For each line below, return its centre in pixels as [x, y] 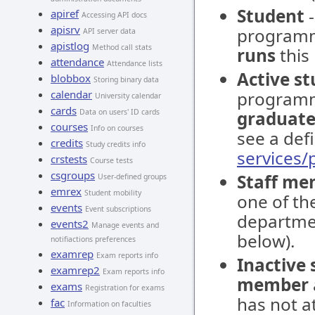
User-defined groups [132, 176]
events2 [70, 224]
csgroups [73, 175]
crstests [69, 159]
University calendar [128, 96]
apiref [65, 13]
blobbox [71, 78]
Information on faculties [109, 304]
